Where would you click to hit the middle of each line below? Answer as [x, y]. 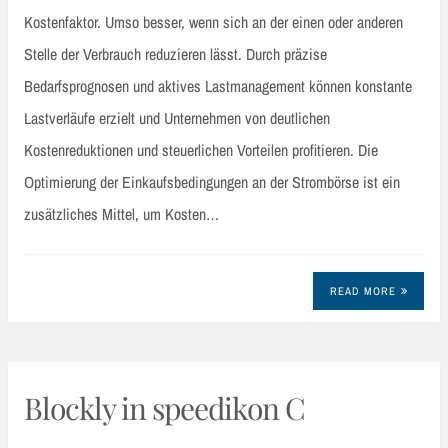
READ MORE [362, 290]
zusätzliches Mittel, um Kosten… [121, 214]
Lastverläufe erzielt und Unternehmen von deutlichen [177, 118]
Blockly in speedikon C [164, 408]
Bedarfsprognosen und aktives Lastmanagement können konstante [218, 86]
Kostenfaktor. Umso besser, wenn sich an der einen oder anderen [213, 22]
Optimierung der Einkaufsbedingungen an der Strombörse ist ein [212, 182]
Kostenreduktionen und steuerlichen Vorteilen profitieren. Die [201, 150]
